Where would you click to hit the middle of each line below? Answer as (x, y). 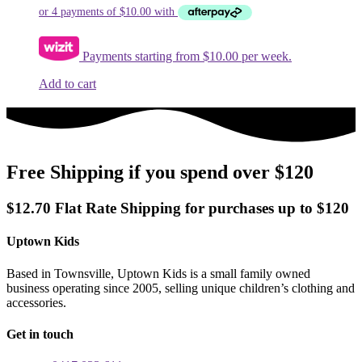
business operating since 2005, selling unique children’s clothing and (181, 288)
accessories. (36, 302)
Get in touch (40, 334)
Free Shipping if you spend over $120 (160, 173)
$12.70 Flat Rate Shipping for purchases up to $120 (178, 208)
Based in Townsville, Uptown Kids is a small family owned (158, 273)
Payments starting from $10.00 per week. (185, 57)
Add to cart (67, 84)
